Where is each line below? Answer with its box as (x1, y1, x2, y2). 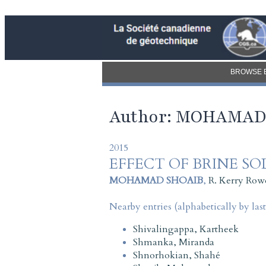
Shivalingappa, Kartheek (133, 222, 239, 236)
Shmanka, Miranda (133, 235, 214, 249)
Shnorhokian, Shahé (133, 248, 220, 262)
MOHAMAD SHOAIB (109, 173, 203, 187)
